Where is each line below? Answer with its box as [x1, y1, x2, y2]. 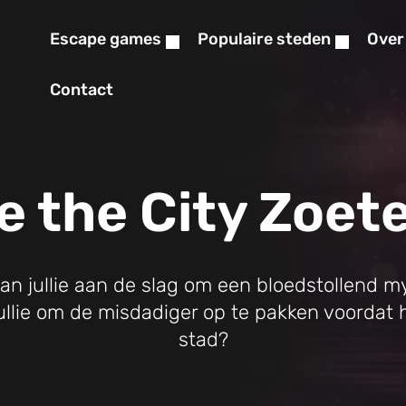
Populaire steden [198, 29, 331, 49]
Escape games [50, 29, 161, 49]
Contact [50, 80, 113, 100]
